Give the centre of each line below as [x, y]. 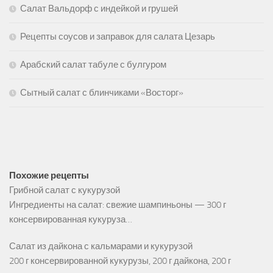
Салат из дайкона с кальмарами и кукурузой [101, 246]
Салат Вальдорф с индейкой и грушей [99, 9]
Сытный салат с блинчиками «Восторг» [102, 93]
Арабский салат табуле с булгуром [93, 65]
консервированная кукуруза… [71, 220]
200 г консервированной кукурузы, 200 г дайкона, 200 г [120, 261]
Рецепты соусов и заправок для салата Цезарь [118, 37]
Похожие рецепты [49, 176]
